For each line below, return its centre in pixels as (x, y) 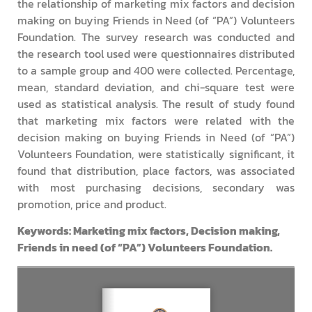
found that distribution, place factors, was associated (156, 171)
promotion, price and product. (92, 204)
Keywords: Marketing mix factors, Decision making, (149, 231)
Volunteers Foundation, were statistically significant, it (156, 154)
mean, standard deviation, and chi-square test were (156, 87)
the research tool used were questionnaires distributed (156, 54)
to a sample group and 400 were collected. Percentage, (156, 71)
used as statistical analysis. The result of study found (156, 104)
